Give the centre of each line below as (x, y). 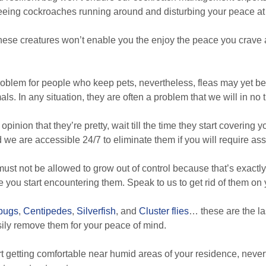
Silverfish (96, 211)
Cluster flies (164, 211)
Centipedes (47, 211)
